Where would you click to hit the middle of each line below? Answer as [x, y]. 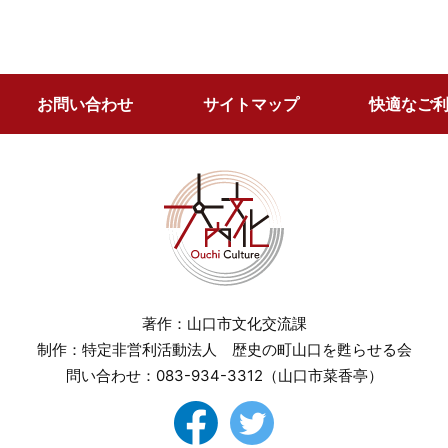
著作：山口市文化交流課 [224, 323]
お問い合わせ [85, 104]
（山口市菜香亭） [322, 375]
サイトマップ [251, 104]
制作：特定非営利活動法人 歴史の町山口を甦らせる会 [224, 349]
